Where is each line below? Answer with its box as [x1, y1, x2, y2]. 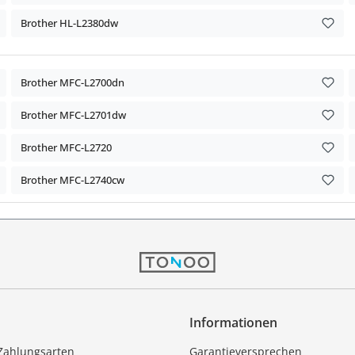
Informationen [189, 313, 277, 331]
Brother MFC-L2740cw [21, 172, 124, 187]
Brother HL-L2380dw [21, 15, 118, 30]
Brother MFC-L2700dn [21, 74, 124, 90]
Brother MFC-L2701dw [21, 107, 126, 122]
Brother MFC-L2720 [21, 139, 112, 155]
